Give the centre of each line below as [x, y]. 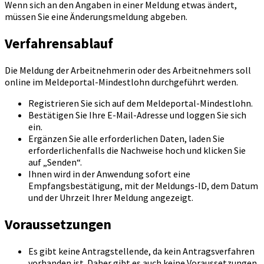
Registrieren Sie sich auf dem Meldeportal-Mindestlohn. [141, 103]
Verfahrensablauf [59, 43]
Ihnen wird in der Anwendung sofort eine [109, 174]
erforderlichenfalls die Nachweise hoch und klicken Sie [137, 150]
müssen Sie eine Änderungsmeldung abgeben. [96, 17]
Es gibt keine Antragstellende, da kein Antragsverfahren [141, 251]
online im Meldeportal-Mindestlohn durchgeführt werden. [121, 82]
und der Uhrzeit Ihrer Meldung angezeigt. [111, 197]
